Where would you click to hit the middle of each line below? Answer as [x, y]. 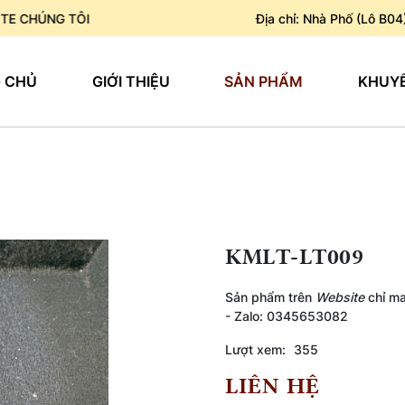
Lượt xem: [255, 349]
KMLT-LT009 [294, 256]
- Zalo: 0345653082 [287, 316]
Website [342, 297]
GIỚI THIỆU [131, 81]
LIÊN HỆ [273, 386]
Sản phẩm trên [270, 297]
